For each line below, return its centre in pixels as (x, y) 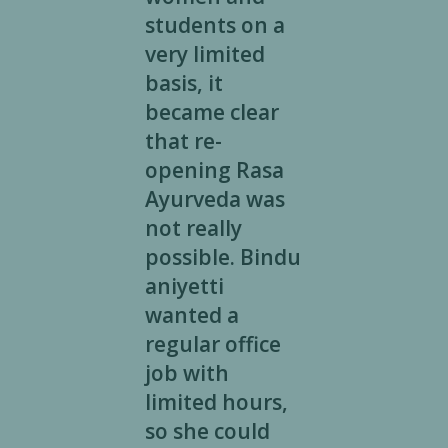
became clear (211, 112)
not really (193, 228)
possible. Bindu (222, 257)
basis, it (183, 83)
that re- (183, 141)
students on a (214, 25)
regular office (212, 344)
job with (186, 373)
